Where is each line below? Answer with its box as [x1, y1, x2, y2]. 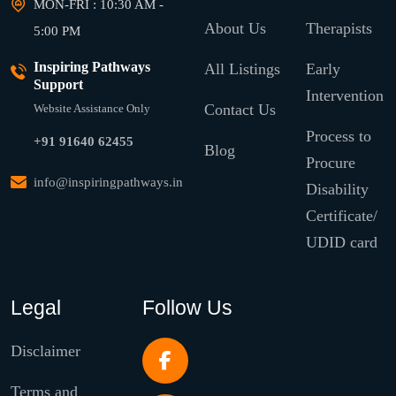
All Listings [204, 60, 280, 78]
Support [34, 77, 83, 92]
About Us [204, 19, 266, 37]
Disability [305, 180, 369, 198]
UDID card [305, 233, 377, 251]
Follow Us [142, 296, 233, 319]
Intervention [305, 87, 384, 104]
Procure [305, 154, 355, 171]
